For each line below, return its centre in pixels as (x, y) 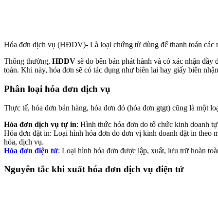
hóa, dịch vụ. (24, 142)
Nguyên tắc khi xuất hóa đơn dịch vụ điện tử (94, 169)
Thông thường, (28, 61)
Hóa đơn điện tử (31, 150)
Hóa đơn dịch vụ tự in (40, 124)
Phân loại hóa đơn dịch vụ (57, 89)
